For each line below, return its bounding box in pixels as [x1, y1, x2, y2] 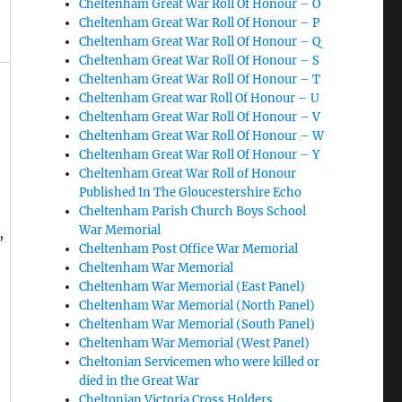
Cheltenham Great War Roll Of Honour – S [79, 53, 320, 68]
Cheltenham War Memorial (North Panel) [79, 298, 316, 313]
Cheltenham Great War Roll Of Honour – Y [79, 147, 320, 162]
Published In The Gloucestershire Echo [79, 185, 302, 200]
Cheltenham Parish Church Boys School [79, 204, 307, 219]
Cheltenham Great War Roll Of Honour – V [79, 109, 321, 125]
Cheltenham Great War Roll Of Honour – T [79, 72, 321, 87]
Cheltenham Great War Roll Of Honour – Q [79, 34, 321, 49]
